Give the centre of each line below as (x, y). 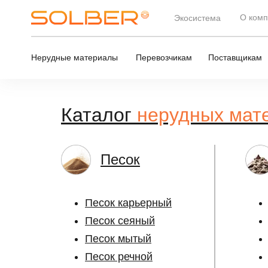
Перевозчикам (164, 57)
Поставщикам (235, 57)
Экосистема (197, 18)
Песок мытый (118, 239)
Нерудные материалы (74, 57)
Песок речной (119, 257)
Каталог (99, 115)
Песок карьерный (128, 203)
